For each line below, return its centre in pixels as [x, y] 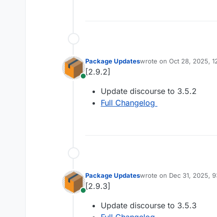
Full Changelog [128, 103]
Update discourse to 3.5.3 [149, 206]
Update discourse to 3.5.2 [149, 91]
